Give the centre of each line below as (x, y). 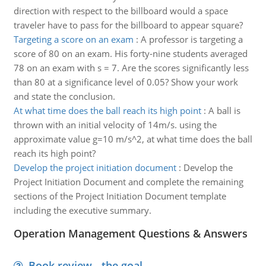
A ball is (224, 110)
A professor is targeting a (191, 39)
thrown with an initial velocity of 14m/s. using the (115, 125)
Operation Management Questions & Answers (130, 233)
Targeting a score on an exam (73, 39)
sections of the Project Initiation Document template (120, 196)
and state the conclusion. (64, 96)
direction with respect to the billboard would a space (121, 11)
